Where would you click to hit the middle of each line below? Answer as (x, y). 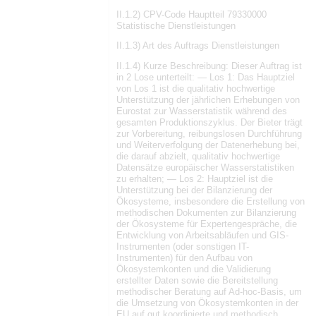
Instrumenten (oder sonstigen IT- (183, 247)
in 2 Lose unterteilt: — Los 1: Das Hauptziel (206, 78)
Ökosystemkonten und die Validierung (194, 269)
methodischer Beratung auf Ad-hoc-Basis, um (209, 292)
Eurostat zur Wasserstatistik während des (202, 111)
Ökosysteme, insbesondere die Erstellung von (211, 202)
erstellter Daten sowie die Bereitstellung (197, 281)
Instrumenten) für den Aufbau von (184, 258)
